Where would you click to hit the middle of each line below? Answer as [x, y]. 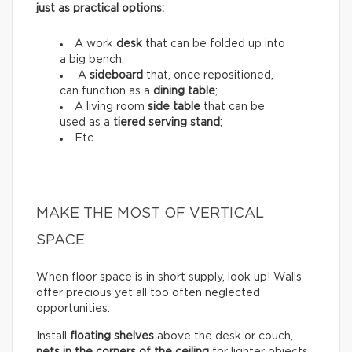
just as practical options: [100, 8]
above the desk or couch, [224, 336]
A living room [111, 106]
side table [174, 106]
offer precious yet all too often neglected [148, 293]
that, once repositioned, [208, 75]
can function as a [106, 91]
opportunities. [73, 308]
